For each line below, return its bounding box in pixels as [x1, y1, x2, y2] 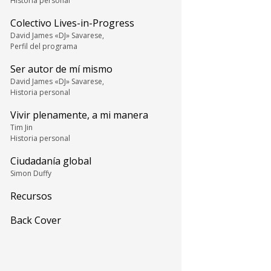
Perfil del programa [10, 41, 77, 51]
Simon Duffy [10, 168, 51, 178]
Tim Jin [10, 122, 33, 132]
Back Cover [10, 214, 61, 227]
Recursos [10, 189, 52, 203]
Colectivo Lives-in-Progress [10, 16, 134, 30]
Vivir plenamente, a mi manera [10, 108, 148, 122]
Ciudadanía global [10, 154, 91, 168]
